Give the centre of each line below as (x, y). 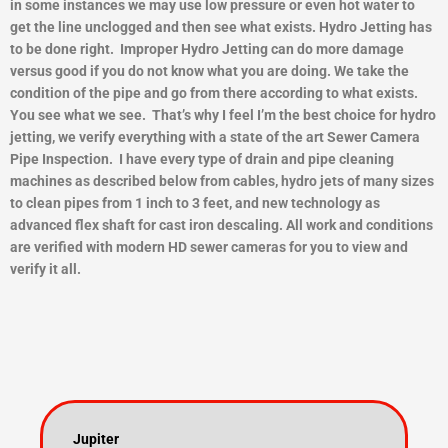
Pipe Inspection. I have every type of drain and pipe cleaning (202, 159)
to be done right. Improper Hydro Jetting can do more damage (207, 49)
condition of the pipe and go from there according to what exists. (214, 93)
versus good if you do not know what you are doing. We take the (209, 71)
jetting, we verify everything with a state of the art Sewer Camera (215, 137)
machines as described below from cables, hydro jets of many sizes (222, 181)
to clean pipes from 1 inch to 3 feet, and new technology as (195, 203)
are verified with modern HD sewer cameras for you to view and (209, 247)
